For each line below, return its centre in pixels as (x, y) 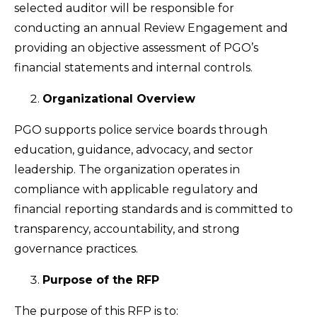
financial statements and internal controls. (133, 68)
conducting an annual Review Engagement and (151, 28)
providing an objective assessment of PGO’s (136, 48)
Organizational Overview (119, 99)
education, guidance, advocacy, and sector (134, 150)
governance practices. (76, 249)
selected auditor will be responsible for (124, 8)
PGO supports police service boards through (141, 130)
